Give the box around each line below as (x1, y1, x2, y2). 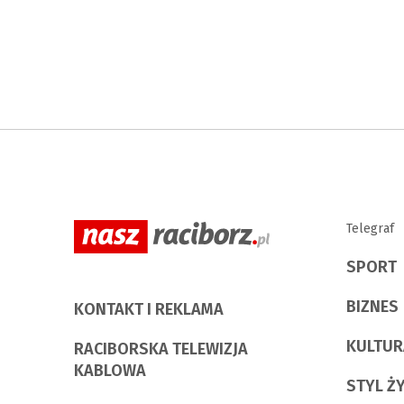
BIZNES (346, 297, 399, 317)
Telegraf (346, 221, 395, 237)
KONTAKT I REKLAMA (74, 299, 224, 320)
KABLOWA (74, 361, 146, 381)
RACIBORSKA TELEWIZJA (74, 339, 248, 360)
